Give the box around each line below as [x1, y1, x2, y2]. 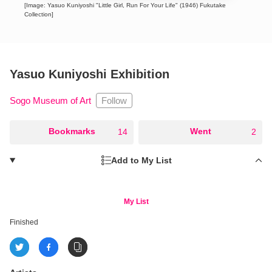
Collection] [24, 10, 53, 18]
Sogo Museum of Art [10, 95, 91, 106]
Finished [10, 217, 38, 226]
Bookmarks [48, 126, 95, 136]
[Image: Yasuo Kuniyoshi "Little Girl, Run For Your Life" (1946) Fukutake [24, 1, 226, 8]
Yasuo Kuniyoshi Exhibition [10, 67, 169, 81]
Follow [101, 95, 127, 106]
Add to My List [111, 155, 172, 165]
